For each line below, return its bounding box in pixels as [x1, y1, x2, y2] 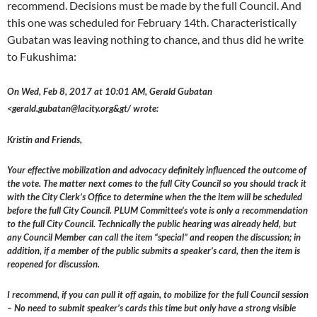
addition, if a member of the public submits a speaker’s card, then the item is [7, 245, 300, 257]
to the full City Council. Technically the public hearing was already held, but [7, 218, 296, 230]
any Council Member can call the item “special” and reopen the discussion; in [7, 231, 301, 243]
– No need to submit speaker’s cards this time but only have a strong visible [7, 302, 296, 314]
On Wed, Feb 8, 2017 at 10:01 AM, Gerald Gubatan [7, 86, 212, 98]
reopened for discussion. [7, 258, 100, 270]
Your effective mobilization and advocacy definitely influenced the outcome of [7, 164, 306, 176]
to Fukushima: [7, 50, 76, 64]
